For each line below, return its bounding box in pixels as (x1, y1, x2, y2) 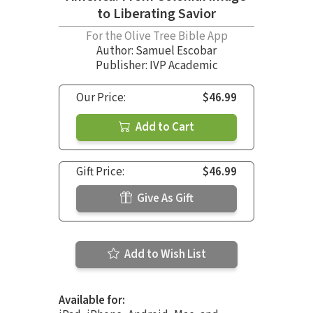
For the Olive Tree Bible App (85, 27, 228, 45)
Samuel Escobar (136, 42, 217, 59)
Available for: (59, 291, 125, 309)
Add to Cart (133, 118, 194, 136)
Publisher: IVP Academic (95, 57, 218, 74)
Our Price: (76, 89, 126, 106)
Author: (96, 42, 136, 59)
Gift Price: (76, 163, 124, 180)
